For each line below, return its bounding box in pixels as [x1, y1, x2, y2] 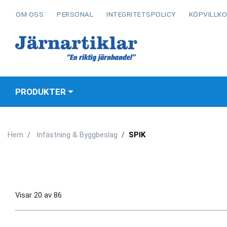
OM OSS [16, 10, 44, 18]
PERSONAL [57, 10, 93, 18]
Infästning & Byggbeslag [36, 130, 118, 139]
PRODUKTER [15, 87, 66, 97]
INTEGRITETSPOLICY [106, 10, 176, 18]
